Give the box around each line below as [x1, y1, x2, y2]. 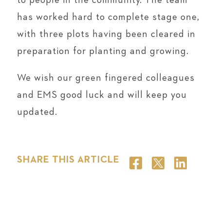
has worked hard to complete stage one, [17, 12, 200, 22]
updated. [17, 107, 57, 117]
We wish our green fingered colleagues [17, 73, 195, 83]
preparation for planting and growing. [17, 46, 191, 56]
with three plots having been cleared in [17, 29, 196, 39]
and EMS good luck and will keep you [17, 90, 187, 100]
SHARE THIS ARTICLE [17, 155, 120, 164]
